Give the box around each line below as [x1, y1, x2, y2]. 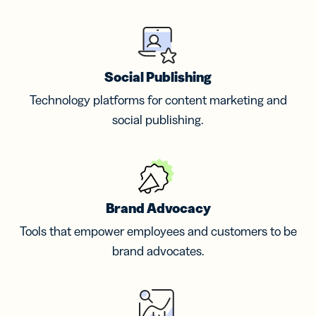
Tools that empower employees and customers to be [19, 224, 297, 240]
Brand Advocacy [105, 200, 211, 217]
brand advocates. [111, 243, 205, 260]
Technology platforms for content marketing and [29, 92, 287, 109]
